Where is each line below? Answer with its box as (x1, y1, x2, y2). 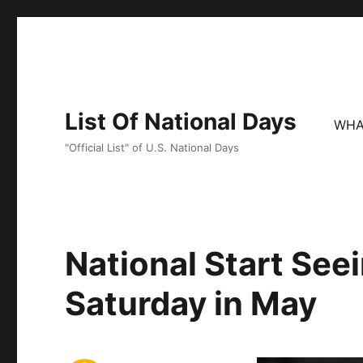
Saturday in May (65, 284, 318, 323)
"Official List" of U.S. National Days (65, 141, 240, 154)
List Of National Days (65, 108, 297, 135)
